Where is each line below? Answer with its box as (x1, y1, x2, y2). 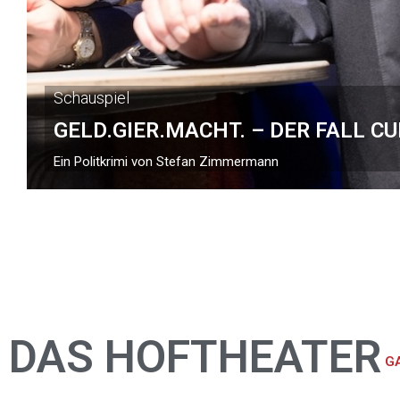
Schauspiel (54, 88, 129, 107)
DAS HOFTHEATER (9, 331, 381, 383)
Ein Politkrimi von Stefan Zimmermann (54, 153, 279, 170)
